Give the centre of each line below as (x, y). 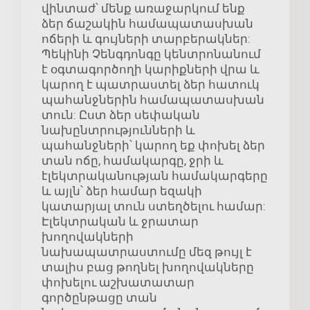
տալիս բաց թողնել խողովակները (148, 267)
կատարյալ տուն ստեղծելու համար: (154, 207)
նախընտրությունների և (118, 130)
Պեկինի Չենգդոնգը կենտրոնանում (151, 54)
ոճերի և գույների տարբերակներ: (146, 39)
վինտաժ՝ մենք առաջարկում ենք (143, 9)
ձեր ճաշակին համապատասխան (147, 24)
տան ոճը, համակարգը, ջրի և (133, 161)
